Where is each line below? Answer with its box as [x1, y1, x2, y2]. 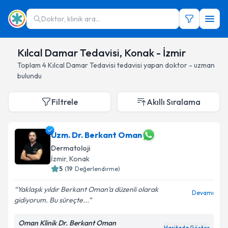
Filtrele [51, 97, 78, 107]
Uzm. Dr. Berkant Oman [51, 130, 142, 140]
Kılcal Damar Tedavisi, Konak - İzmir [17, 46, 186, 59]
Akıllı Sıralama [147, 97, 201, 107]
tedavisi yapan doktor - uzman [117, 61, 215, 70]
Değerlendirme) [75, 165, 120, 173]
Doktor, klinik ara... [41, 14, 100, 23]
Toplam [17, 61, 42, 70]
